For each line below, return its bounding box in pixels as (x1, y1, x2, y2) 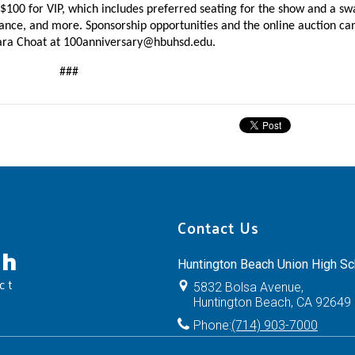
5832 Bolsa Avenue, (193, 280, 303, 295)
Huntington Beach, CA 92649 (193, 295, 351, 310)
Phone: (193, 318, 231, 333)
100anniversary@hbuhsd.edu (63, 36, 212, 49)
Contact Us (177, 214, 259, 241)
